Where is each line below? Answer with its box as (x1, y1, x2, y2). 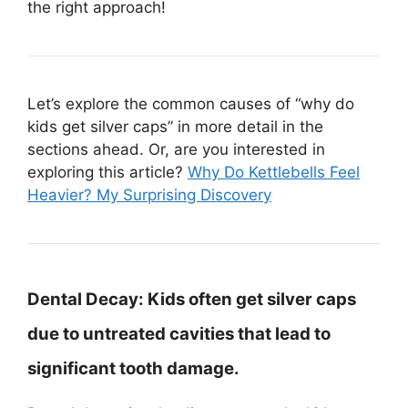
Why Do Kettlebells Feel (188, 162, 360, 181)
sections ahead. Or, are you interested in (27, 139, 325, 158)
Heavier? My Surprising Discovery (27, 185, 271, 204)
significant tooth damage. (27, 357, 240, 379)
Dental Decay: (27, 288, 144, 310)
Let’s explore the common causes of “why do (27, 94, 354, 113)
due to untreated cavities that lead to (27, 322, 331, 344)
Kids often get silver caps (144, 288, 356, 310)
